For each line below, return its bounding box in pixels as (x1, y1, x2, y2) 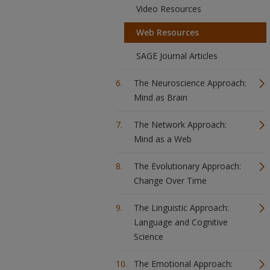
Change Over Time (134, 175, 207, 186)
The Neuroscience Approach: (134, 77, 246, 89)
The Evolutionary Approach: (134, 160, 241, 172)
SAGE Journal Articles (136, 50, 218, 61)
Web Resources (136, 27, 199, 38)
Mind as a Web (134, 133, 192, 145)
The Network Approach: (134, 119, 227, 130)
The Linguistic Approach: (134, 202, 229, 213)
